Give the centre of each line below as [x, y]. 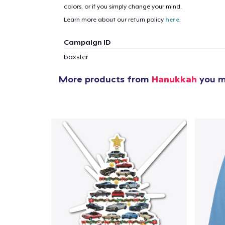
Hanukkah [174, 79]
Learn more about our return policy [114, 20]
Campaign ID [87, 42]
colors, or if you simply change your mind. [123, 7]
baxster [76, 57]
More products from [105, 79]
